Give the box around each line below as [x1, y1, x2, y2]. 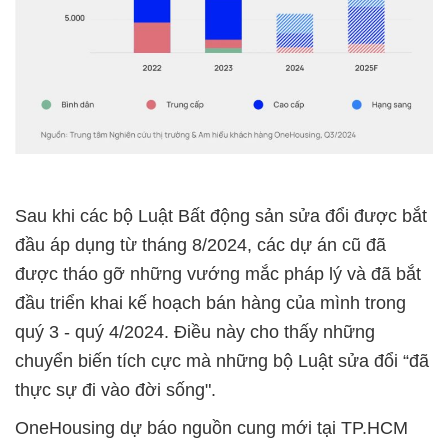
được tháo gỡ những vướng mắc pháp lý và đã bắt [15, 263, 421, 284]
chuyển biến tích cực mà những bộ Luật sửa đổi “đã [15, 350, 429, 371]
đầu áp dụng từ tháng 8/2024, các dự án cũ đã [15, 234, 386, 255]
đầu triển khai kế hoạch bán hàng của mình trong [15, 292, 406, 313]
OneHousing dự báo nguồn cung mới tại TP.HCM [15, 417, 408, 438]
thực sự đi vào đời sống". [15, 379, 216, 400]
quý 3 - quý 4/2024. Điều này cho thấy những [15, 321, 375, 342]
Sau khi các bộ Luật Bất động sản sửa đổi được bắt [15, 205, 427, 226]
